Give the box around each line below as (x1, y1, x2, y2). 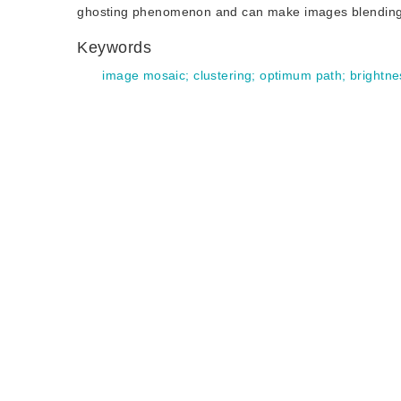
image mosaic (102, 68, 186, 82)
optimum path (260, 68, 343, 82)
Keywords (77, 38, 158, 56)
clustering (193, 68, 252, 82)
